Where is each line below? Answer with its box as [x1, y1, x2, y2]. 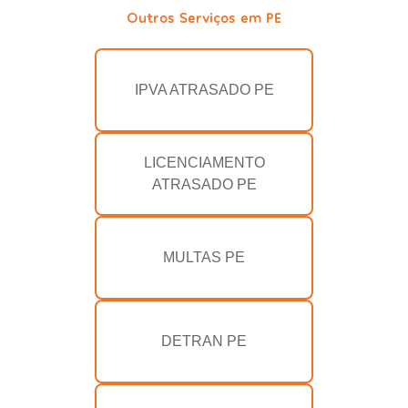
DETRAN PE [161, 333, 247, 350]
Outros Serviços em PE [127, 8, 281, 26]
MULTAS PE [163, 250, 245, 266]
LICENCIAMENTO [143, 155, 265, 171]
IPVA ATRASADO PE [134, 82, 274, 98]
